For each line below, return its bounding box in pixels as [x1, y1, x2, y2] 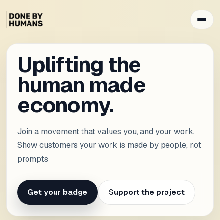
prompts [17, 153, 49, 164]
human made [17, 70, 145, 99]
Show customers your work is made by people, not [17, 139, 202, 150]
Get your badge [27, 187, 88, 197]
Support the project [108, 187, 185, 197]
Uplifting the [17, 50, 141, 79]
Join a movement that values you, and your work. [17, 126, 195, 137]
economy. [17, 90, 113, 119]
